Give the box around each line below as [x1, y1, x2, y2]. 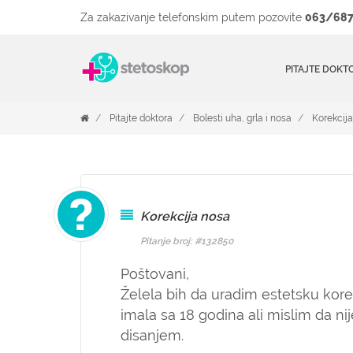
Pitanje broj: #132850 [140, 236, 233, 247]
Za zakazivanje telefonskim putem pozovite [80, 11, 305, 24]
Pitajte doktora [110, 113, 173, 124]
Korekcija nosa [140, 209, 229, 224]
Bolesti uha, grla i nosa [193, 113, 292, 124]
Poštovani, [121, 266, 193, 282]
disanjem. [121, 327, 188, 344]
